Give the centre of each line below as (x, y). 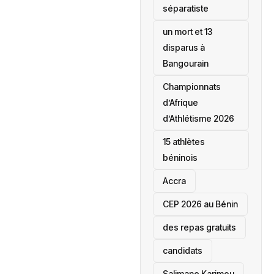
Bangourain (185, 63)
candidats (182, 250)
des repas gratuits (199, 227)
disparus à (183, 47)
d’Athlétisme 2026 (198, 118)
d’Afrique (180, 102)
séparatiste (185, 8)
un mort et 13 (187, 31)
